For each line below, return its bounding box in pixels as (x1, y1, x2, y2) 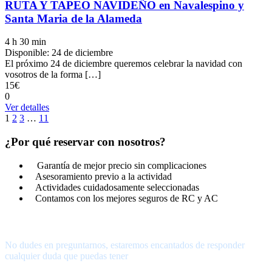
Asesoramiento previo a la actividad (35, 171, 172, 182)
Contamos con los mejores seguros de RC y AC (35, 192, 218, 203)
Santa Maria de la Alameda (5, 12, 142, 25)
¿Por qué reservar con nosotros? (5, 135, 166, 148)
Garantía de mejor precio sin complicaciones (37, 160, 206, 171)
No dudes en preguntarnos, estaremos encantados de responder (5, 240, 245, 251)
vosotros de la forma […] (5, 69, 101, 80)
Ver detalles (5, 102, 49, 113)
